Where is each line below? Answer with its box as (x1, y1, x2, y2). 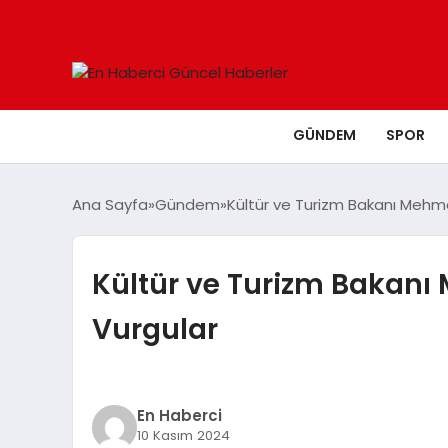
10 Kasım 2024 (136, 425, 230, 445)
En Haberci (136, 404, 222, 426)
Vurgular (91, 309, 218, 349)
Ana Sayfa (72, 194, 148, 215)
